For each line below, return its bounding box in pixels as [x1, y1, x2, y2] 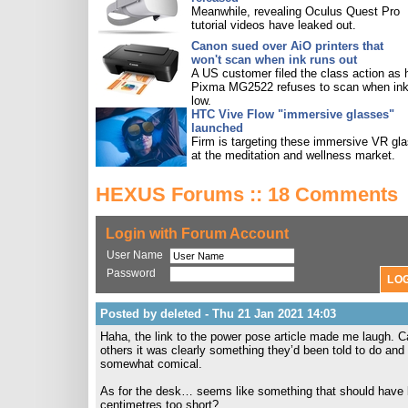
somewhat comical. [100, 357, 202, 371]
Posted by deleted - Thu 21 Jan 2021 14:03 [100, 307, 336, 321]
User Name [107, 249, 163, 261]
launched [191, 121, 243, 135]
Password [107, 267, 156, 280]
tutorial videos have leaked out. [191, 18, 356, 32]
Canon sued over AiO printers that [191, 39, 383, 53]
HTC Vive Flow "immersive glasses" [191, 107, 394, 121]
